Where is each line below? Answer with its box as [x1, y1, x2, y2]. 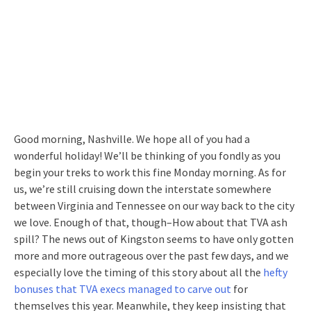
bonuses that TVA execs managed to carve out [14, 281, 231, 296]
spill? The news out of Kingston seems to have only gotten [14, 231, 294, 246]
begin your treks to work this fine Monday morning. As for [14, 165, 286, 179]
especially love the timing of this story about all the [14, 264, 263, 279]
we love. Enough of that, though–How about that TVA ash [14, 215, 287, 229]
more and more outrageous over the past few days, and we [14, 248, 289, 262]
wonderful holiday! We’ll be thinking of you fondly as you [14, 148, 280, 162]
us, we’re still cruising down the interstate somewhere [14, 181, 271, 196]
